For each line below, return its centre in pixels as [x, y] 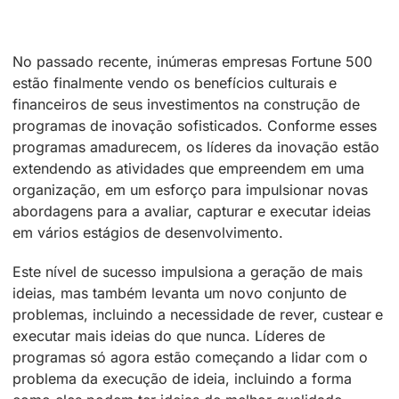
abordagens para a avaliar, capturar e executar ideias [192, 212]
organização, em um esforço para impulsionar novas [190, 190]
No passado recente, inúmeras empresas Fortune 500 [192, 62]
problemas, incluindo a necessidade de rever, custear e [198, 315]
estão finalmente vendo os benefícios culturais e [175, 83]
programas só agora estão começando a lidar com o [190, 358]
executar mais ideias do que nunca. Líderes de [169, 336]
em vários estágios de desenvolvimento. [148, 233]
